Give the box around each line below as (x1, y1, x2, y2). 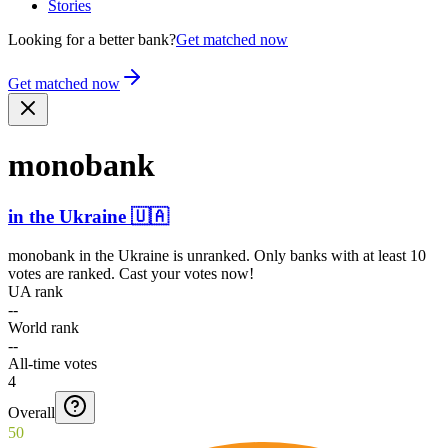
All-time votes (8, 354, 97, 372)
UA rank (8, 282, 63, 300)
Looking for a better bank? (8, 31, 176, 48)
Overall (8, 403, 55, 421)
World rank (8, 318, 79, 336)
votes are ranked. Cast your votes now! (8, 264, 254, 282)
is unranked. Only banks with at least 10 (169, 246, 426, 264)
